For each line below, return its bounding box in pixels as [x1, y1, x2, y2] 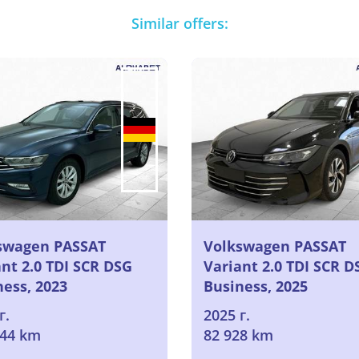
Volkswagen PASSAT [204, 236, 346, 256]
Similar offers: [131, 14, 228, 34]
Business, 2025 [204, 276, 308, 296]
